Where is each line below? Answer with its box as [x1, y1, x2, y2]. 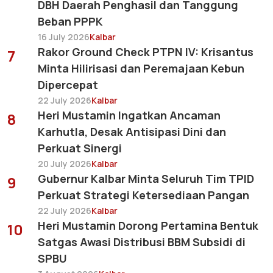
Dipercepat [38, 77, 98, 92]
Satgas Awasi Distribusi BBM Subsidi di [38, 234, 246, 249]
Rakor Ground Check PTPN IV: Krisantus [38, 44, 253, 59]
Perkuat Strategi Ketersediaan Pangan [38, 187, 249, 202]
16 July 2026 [38, 30, 90, 43]
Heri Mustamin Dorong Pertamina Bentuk [38, 218, 258, 233]
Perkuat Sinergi [38, 140, 122, 155]
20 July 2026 [38, 157, 91, 169]
